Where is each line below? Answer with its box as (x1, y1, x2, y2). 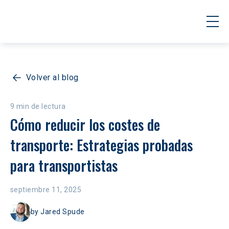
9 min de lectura (10, 102, 66, 110)
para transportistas (10, 155, 118, 176)
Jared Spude (40, 208, 85, 216)
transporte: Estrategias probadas (10, 134, 196, 155)
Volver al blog (26, 73, 79, 82)
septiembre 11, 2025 (10, 186, 82, 194)
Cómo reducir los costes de (10, 114, 164, 135)
